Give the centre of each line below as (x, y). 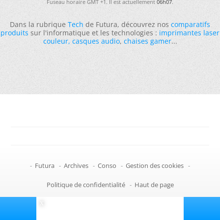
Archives (76, 165)
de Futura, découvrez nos (127, 24)
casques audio (96, 41)
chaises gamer (147, 41)
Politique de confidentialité (86, 184)
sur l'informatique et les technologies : (94, 32)
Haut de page (154, 184)
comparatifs (191, 24)
